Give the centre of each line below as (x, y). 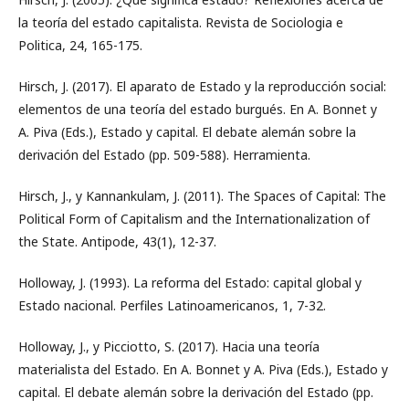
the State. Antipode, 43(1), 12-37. (117, 241)
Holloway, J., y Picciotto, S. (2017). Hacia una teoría (169, 346)
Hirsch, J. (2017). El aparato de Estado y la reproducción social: (202, 86)
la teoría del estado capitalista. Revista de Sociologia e (181, 22)
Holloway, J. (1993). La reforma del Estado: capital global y (190, 283)
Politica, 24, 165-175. (80, 45)
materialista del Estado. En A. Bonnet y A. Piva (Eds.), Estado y (203, 369)
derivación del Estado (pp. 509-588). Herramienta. (164, 155)
